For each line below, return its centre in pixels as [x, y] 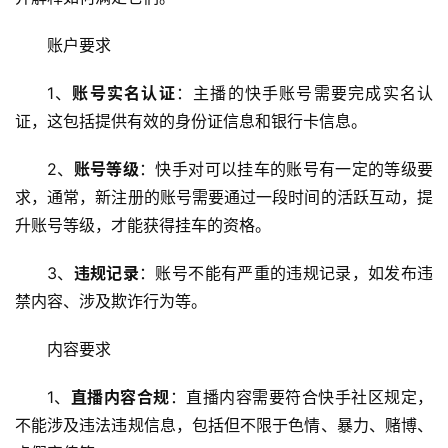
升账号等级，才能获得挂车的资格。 [143, 225]
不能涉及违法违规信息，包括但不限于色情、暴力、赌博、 [224, 425]
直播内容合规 [120, 397]
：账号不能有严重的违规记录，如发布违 [286, 273]
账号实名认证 [124, 93]
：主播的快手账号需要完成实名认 [304, 93]
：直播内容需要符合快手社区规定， [301, 397]
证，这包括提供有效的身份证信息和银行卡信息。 [191, 121]
